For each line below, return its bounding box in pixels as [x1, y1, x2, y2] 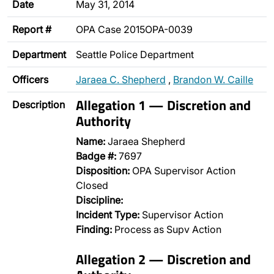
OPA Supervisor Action [130, 165, 235, 177]
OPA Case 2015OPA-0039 [76, 23, 193, 35]
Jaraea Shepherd [105, 135, 185, 147]
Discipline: [76, 194, 123, 206]
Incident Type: [76, 209, 139, 221]
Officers [12, 73, 48, 86]
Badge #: [76, 150, 116, 162]
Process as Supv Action [112, 223, 221, 235]
